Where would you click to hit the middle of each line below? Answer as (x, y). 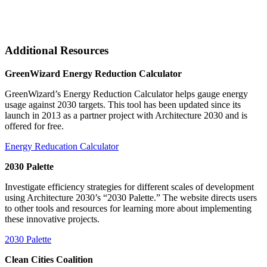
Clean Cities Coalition (50, 260)
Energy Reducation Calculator (62, 147)
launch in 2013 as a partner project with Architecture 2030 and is (126, 116)
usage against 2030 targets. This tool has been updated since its (123, 105)
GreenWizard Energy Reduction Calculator (93, 74)
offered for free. (34, 126)
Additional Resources (57, 51)
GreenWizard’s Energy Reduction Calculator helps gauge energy (126, 94)
